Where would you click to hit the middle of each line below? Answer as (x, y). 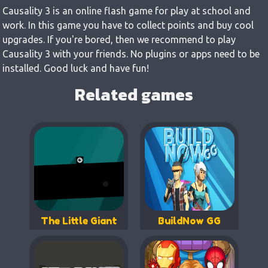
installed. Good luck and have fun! (76, 68)
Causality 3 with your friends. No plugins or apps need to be (131, 54)
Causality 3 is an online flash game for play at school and (127, 10)
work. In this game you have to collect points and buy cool (128, 25)
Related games (134, 94)
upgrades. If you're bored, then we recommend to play (119, 39)
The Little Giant (79, 220)
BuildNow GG (189, 220)
